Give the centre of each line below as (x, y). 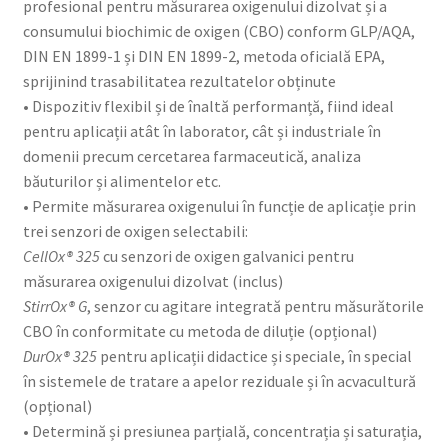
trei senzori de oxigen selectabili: (135, 230)
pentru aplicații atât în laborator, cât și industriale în (201, 130)
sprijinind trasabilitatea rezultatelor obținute (179, 80)
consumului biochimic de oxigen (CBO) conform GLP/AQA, (218, 30)
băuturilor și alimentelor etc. (121, 180)
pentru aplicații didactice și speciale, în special (254, 355)
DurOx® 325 (59, 355)
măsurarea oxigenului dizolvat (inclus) (152, 280)
